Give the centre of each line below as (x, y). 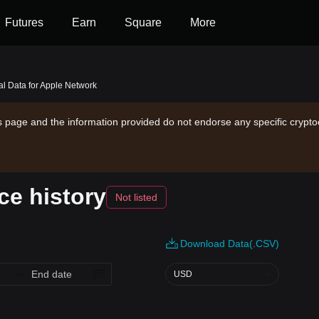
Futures (24, 22)
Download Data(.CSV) (230, 244)
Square (143, 22)
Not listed (136, 197)
